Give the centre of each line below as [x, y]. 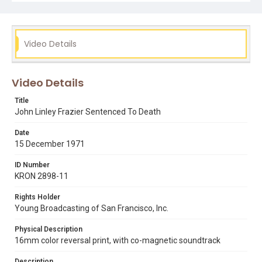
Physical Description [49, 229]
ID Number [32, 165]
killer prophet [162, 10]
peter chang [116, 25]
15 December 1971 [50, 144]
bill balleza [49, 10]
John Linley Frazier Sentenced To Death [88, 112]
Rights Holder [37, 197]
